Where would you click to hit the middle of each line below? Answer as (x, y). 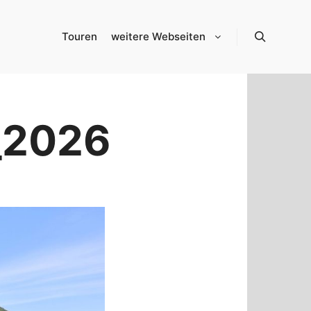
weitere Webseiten (158, 36)
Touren (79, 36)
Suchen (276, 54)
